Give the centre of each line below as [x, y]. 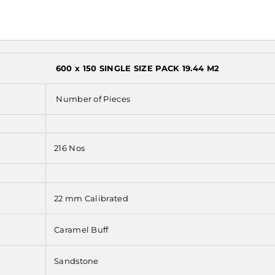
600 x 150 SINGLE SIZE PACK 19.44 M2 [137, 68]
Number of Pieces [92, 99]
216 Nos [70, 148]
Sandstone [76, 261]
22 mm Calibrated [91, 199]
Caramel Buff [81, 230]
